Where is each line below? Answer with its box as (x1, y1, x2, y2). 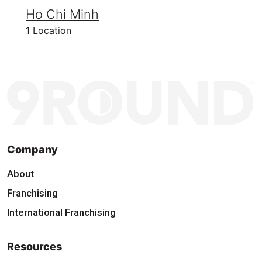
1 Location (26, 25, 71, 36)
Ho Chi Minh (26, 6, 99, 22)
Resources (7, 240, 62, 253)
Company (7, 143, 58, 156)
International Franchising (7, 206, 116, 218)
